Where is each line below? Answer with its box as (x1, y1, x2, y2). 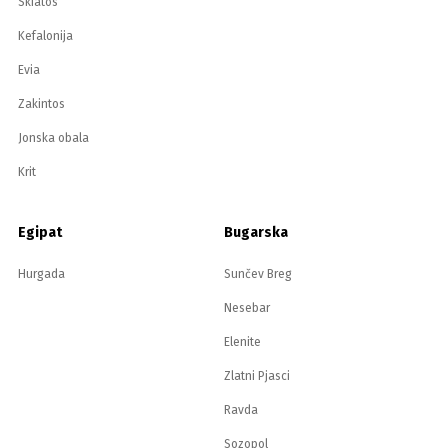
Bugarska (224, 224, 288, 242)
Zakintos (18, 97, 65, 112)
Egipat (18, 224, 62, 242)
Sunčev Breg (224, 267, 292, 282)
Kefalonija (18, 29, 73, 44)
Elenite (224, 335, 261, 350)
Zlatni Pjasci (224, 369, 290, 384)
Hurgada (18, 267, 65, 282)
